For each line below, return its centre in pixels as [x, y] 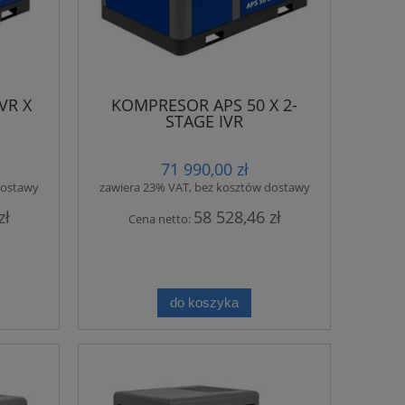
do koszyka [204, 303]
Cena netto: [160, 218]
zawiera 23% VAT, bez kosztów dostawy [204, 187]
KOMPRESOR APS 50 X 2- [204, 105]
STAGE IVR [204, 122]
